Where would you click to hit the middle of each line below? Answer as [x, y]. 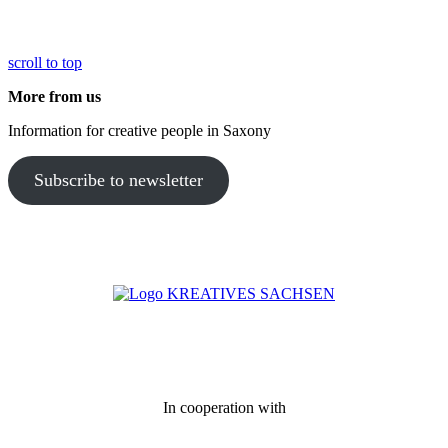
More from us [54, 97]
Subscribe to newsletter [118, 180]
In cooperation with [224, 408]
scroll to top [45, 63]
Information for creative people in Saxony [139, 131]
